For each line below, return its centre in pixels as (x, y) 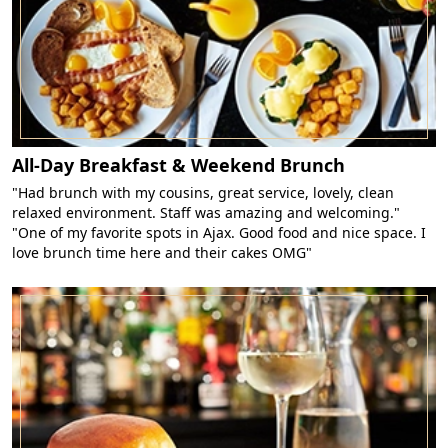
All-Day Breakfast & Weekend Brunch (178, 165)
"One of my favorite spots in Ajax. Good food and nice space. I (219, 233)
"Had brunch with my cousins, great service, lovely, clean (203, 193)
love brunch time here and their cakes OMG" (162, 253)
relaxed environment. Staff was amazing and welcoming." (206, 213)
